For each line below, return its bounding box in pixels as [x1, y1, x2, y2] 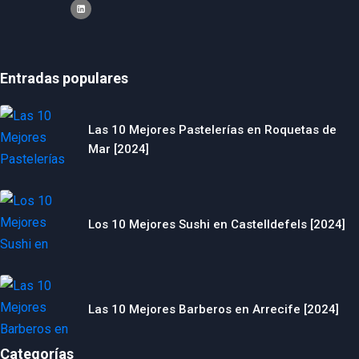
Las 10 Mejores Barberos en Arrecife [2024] [88, 301, 339, 317]
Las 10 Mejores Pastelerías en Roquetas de [88, 122, 337, 137]
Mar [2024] [88, 141, 149, 156]
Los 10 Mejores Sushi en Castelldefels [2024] [88, 216, 345, 232]
